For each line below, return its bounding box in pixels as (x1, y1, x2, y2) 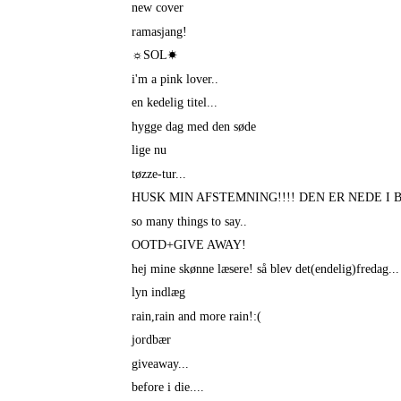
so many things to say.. (131, 214, 247, 228)
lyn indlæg (131, 286, 185, 300)
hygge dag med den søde (131, 119, 256, 133)
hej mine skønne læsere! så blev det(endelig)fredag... (131, 261, 399, 276)
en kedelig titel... (131, 96, 218, 110)
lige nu (131, 143, 166, 158)
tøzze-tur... (131, 166, 186, 181)
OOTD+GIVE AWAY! (131, 238, 246, 252)
